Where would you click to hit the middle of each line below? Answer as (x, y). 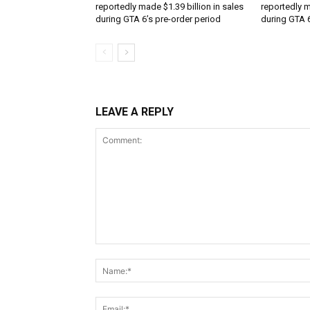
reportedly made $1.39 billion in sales (170, 7)
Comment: (118, 251)
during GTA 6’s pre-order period (158, 19)
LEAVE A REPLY (135, 112)
